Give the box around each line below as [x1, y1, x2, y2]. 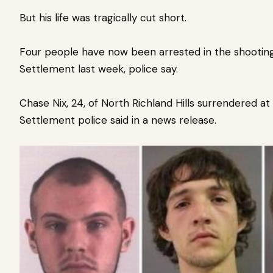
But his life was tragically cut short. [19, 10, 186, 24]
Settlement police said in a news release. [19, 113, 216, 127]
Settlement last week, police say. [19, 62, 181, 76]
